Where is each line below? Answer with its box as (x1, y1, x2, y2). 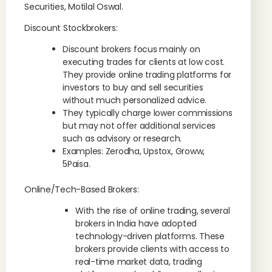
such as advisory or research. (63, 132, 182, 144)
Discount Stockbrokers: (24, 22, 118, 34)
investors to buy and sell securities (63, 81, 203, 93)
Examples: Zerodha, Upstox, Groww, (63, 145, 205, 157)
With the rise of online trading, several (75, 205, 230, 217)
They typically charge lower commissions (63, 107, 233, 119)
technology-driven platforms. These (75, 230, 225, 242)
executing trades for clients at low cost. (63, 56, 225, 68)
